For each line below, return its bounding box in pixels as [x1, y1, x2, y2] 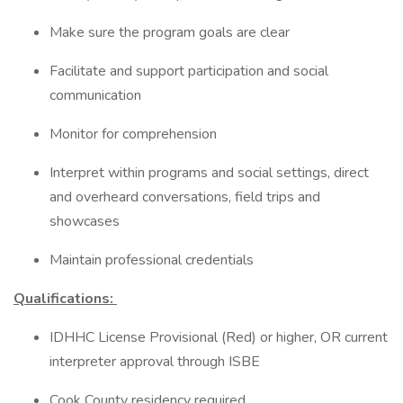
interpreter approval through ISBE [49, 352, 264, 372]
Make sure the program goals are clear [49, 22, 293, 42]
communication [49, 85, 145, 105]
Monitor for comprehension [49, 124, 220, 144]
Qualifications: [13, 289, 117, 309]
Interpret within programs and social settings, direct [49, 163, 369, 183]
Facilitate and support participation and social [49, 61, 328, 81]
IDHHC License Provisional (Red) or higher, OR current [49, 327, 388, 347]
